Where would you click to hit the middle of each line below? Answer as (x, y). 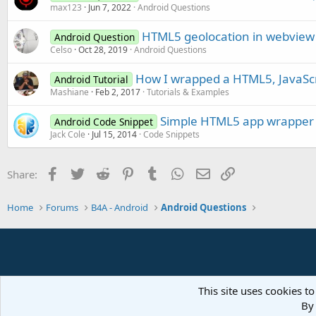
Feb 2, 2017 (118, 92)
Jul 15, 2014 (114, 134)
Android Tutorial (91, 79)
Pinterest (158, 172)
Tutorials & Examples (188, 92)
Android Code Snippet (103, 121)
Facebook (84, 172)
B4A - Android (120, 207)
